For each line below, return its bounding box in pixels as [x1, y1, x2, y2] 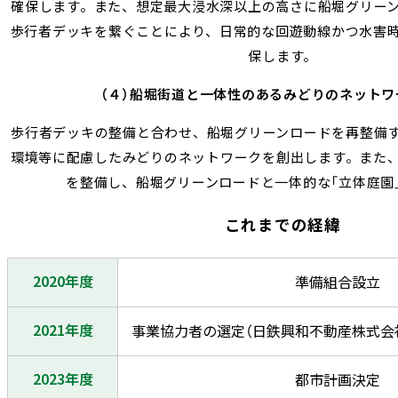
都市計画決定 [294, 373, 380, 388]
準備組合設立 [294, 275, 380, 291]
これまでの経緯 [224, 218, 341, 234]
